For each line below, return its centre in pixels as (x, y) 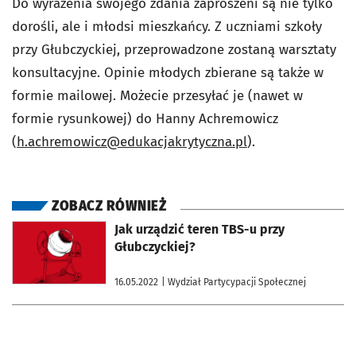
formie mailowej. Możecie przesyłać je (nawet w (157, 95)
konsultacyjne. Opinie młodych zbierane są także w (168, 72)
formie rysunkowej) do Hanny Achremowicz (145, 118)
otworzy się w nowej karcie (70, 226)
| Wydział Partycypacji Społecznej (234, 282)
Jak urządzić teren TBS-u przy (199, 229)
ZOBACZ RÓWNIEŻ (109, 206)
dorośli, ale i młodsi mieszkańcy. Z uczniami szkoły (167, 26)
